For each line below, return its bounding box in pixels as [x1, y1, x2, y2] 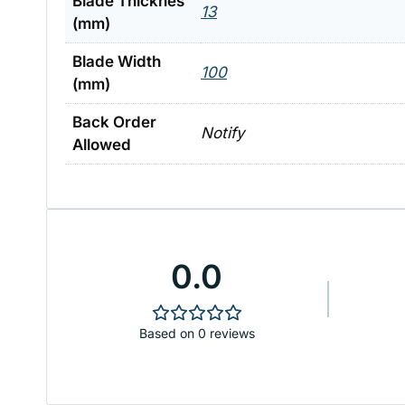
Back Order [72, 113, 156, 132]
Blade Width [72, 52, 161, 71]
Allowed [72, 136, 131, 155]
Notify [201, 124, 245, 143]
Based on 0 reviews [138, 325, 255, 341]
